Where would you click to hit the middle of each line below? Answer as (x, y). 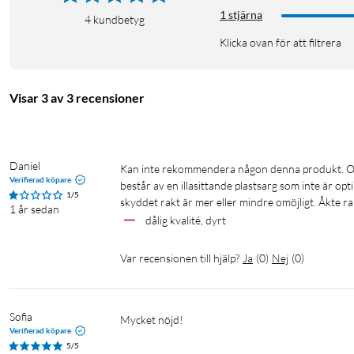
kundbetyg (119, 20)
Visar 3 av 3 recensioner (77, 98)
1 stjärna (241, 15)
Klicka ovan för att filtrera (281, 43)
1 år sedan (34, 209)
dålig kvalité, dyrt (186, 220)
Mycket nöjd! (157, 320)
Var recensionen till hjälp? (180, 258)
